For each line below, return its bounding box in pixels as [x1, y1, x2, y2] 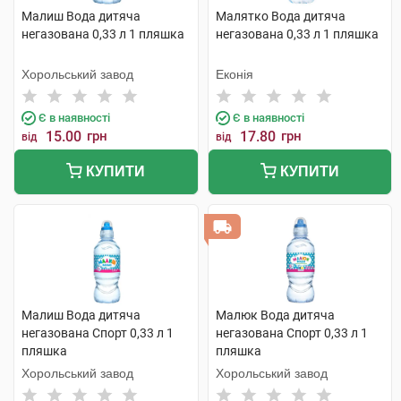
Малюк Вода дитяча [215, 308, 335, 322]
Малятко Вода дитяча [215, 9, 346, 23]
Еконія [215, 67, 253, 81]
